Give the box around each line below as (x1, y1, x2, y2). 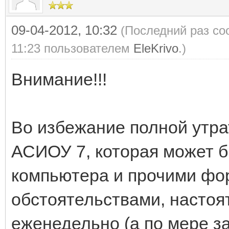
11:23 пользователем (11, 41, 133, 55)
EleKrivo (133, 41, 178, 55)
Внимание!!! (11, 70, 107, 89)
